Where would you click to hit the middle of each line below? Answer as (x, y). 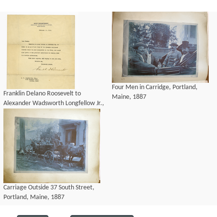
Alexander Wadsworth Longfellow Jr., (54, 103)
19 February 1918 (27, 113)
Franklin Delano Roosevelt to (42, 94)
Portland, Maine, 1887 (34, 197)
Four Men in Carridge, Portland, (155, 87)
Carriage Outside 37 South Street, (49, 188)
